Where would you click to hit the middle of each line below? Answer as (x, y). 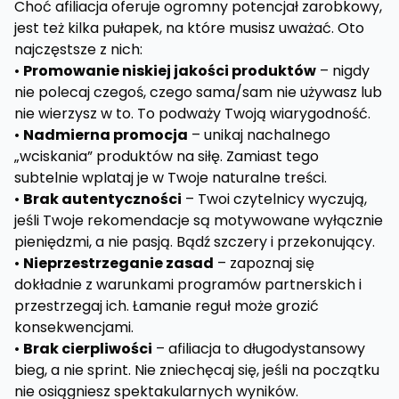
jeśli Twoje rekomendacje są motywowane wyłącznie (199, 220)
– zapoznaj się (264, 263)
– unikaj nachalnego (259, 135)
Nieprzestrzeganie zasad (118, 263)
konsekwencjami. (74, 327)
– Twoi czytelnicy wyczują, (274, 199)
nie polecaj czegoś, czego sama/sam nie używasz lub (198, 92)
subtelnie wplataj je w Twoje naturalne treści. (171, 178)
